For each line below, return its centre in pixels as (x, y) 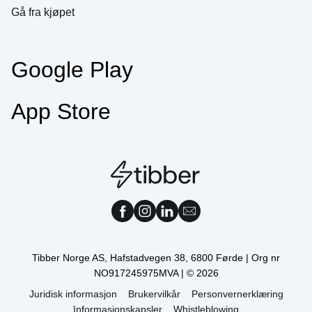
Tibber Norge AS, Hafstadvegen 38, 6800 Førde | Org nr (156, 258)
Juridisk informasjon (73, 294)
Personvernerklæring (237, 294)
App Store (61, 112)
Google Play (72, 70)
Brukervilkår (154, 294)
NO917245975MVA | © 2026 (156, 273)
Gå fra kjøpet (43, 13)
